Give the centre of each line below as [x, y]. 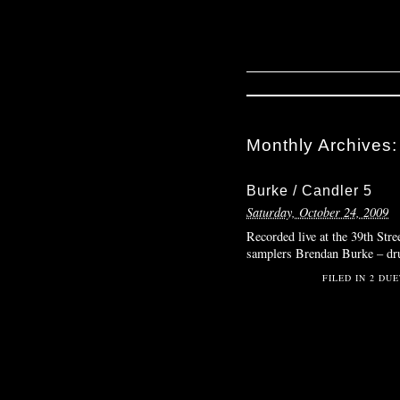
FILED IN [346, 277]
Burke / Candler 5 [309, 191]
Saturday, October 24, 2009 [317, 212]
